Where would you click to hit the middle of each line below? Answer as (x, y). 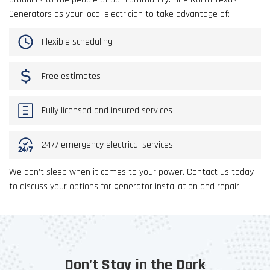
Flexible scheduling (76, 42)
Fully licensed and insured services (106, 110)
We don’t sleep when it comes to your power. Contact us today (131, 172)
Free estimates (70, 76)
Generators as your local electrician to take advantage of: (119, 14)
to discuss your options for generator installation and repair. (125, 187)
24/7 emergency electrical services (106, 145)
